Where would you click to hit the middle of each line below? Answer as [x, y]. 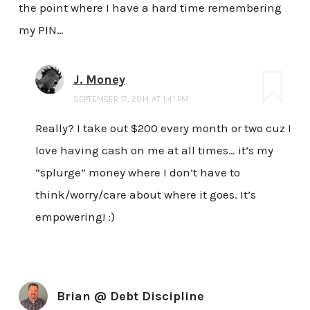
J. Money [99, 79]
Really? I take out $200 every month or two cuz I [163, 128]
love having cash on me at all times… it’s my [154, 150]
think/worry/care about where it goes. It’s [145, 194]
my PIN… [41, 29]
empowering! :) [75, 216]
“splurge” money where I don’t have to [137, 172]
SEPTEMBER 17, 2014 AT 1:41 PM [130, 99]
